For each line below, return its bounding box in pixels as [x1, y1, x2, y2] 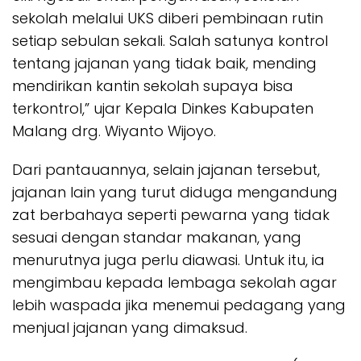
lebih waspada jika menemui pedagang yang [12, 295, 346, 315]
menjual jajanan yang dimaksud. [12, 317, 247, 338]
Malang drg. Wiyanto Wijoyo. [12, 121, 216, 141]
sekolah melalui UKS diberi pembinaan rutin [12, 8, 323, 28]
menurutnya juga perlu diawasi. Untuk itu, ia [12, 250, 325, 270]
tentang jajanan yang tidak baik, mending [12, 53, 317, 73]
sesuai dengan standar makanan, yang [12, 227, 301, 247]
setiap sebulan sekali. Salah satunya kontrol [12, 31, 328, 51]
